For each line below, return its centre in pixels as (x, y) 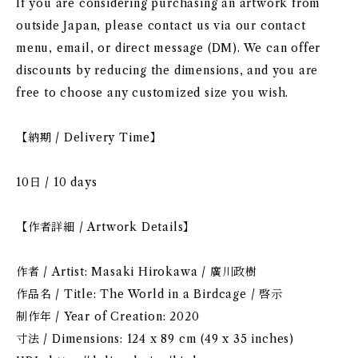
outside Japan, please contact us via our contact (161, 26)
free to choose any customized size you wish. (153, 93)
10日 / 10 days (57, 182)
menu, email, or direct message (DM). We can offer (169, 48)
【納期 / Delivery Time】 (89, 137)
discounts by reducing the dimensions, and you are (167, 70)
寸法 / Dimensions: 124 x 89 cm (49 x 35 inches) (155, 339)
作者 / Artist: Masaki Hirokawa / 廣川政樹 (137, 272)
